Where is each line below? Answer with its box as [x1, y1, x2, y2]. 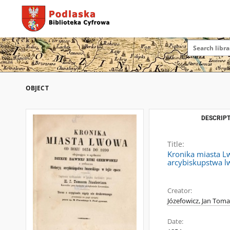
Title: [167, 139, 184, 149]
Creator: [167, 186, 192, 195]
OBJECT [26, 84, 49, 92]
